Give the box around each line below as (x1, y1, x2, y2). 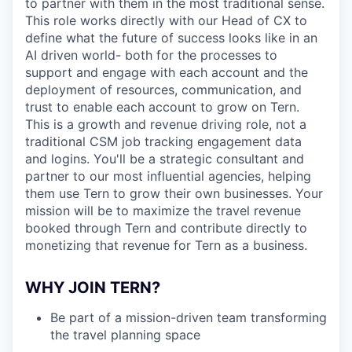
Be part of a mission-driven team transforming (50, 310, 327, 325)
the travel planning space (50, 327, 200, 343)
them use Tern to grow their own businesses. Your (25, 185, 323, 201)
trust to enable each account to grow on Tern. (25, 99, 299, 115)
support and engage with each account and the (25, 64, 308, 80)
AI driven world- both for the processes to (25, 47, 277, 63)
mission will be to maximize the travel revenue (25, 203, 301, 218)
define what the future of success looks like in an (25, 30, 317, 46)
